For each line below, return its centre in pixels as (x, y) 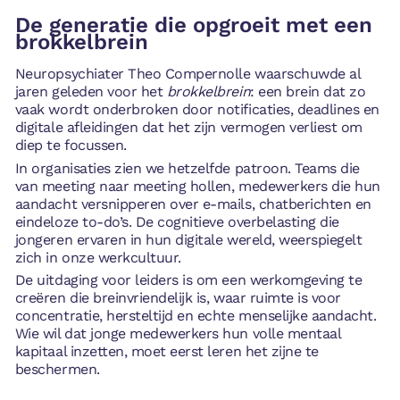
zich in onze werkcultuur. (98, 257)
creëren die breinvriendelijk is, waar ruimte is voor (178, 298)
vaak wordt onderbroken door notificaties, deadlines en (197, 109)
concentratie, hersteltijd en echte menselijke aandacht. (196, 316)
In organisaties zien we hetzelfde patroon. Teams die (187, 168)
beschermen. (57, 370)
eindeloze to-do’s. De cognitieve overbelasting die (177, 221)
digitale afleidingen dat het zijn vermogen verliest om (188, 127)
